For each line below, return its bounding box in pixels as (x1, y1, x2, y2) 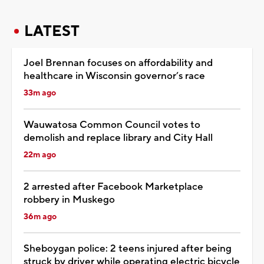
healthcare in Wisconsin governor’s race (24, 69, 205, 82)
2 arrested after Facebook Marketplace (24, 180, 203, 193)
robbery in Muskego (24, 193, 115, 206)
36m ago (24, 211, 57, 222)
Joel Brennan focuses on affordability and (24, 56, 213, 70)
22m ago (24, 149, 56, 160)
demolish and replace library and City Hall (24, 131, 213, 144)
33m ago (24, 87, 56, 98)
